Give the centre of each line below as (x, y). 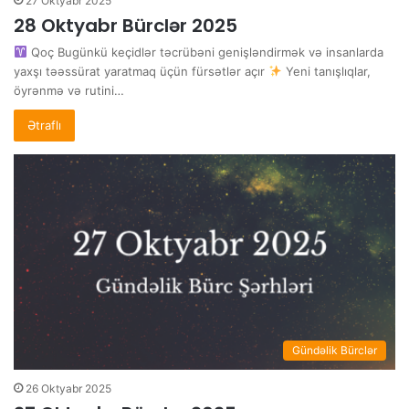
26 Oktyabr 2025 (68, 388)
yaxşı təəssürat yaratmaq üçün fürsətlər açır (141, 72)
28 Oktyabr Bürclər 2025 (126, 26)
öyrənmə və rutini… (69, 91)
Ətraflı (44, 126)
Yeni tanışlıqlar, (326, 72)
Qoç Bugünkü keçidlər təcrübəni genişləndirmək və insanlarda (205, 52)
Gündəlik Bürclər (335, 350)
